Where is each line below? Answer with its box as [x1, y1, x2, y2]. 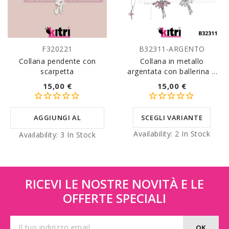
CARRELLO [39, 132, 75, 142]
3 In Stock [60, 129, 96, 140]
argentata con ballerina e [127, 66, 216, 76]
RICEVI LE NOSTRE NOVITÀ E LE [25, 175, 204, 192]
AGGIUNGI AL [33, 112, 81, 122]
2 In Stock [175, 128, 210, 139]
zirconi [160, 76, 184, 86]
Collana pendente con [18, 56, 96, 66]
